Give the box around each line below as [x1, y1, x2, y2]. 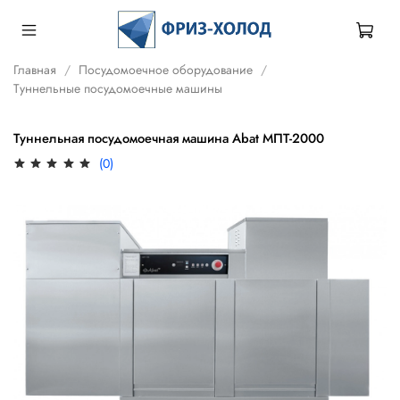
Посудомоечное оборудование [79, 60, 253, 79]
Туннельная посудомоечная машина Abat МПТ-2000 [13, 129, 324, 149]
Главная [13, 60, 56, 79]
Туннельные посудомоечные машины [13, 79, 222, 97]
